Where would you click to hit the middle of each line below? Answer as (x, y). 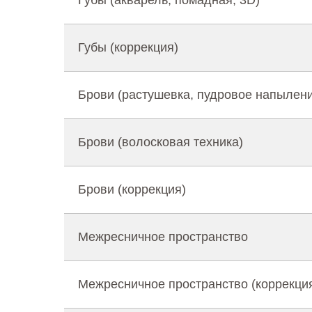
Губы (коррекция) (128, 47)
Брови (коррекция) (132, 189)
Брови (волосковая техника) (161, 142)
